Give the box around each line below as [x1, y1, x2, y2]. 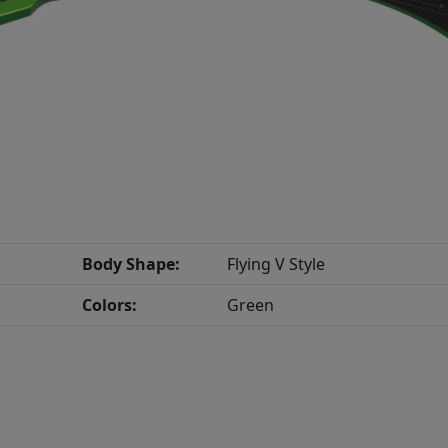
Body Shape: [81, 253, 180, 276]
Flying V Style [226, 253, 325, 276]
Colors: [81, 294, 137, 317]
